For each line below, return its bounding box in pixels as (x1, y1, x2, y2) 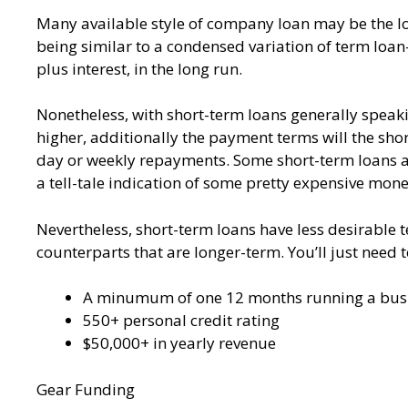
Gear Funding (36, 378, 135, 400)
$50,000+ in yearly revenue (83, 332, 276, 354)
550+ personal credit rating (83, 310, 280, 331)
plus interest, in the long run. (36, 57, 242, 79)
